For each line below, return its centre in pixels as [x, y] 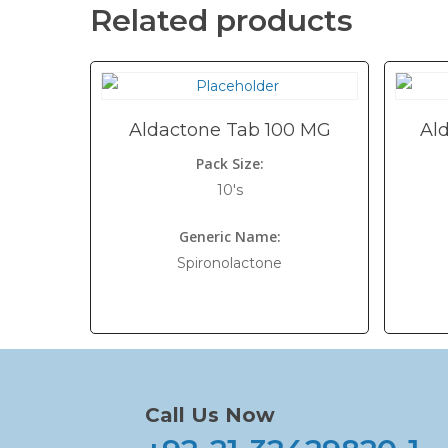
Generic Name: [229, 236]
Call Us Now [210, 415]
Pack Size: [229, 163]
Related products [221, 20]
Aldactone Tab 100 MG [229, 130]
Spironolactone [230, 263]
